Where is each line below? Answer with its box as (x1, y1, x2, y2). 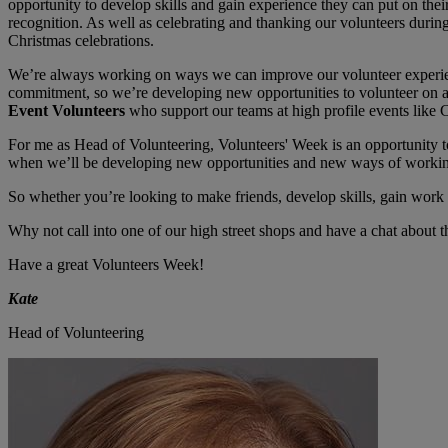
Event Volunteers (8, 102, 125, 120)
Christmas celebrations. (8, 32, 154, 50)
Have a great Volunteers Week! (8, 256, 204, 274)
